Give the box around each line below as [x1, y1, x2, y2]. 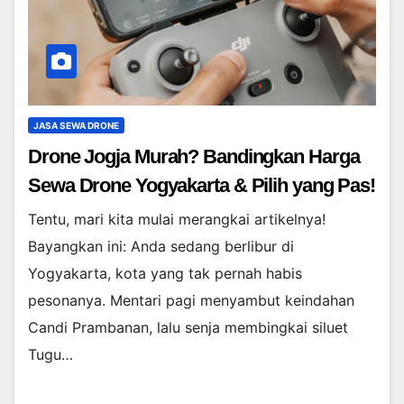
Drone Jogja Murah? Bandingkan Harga [28, 144, 360, 168]
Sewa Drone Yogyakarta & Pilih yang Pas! [28, 173, 376, 197]
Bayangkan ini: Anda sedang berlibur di [28, 236, 294, 255]
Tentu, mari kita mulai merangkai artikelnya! [28, 209, 326, 228]
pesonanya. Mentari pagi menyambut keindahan [28, 290, 354, 309]
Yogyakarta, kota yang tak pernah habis [28, 263, 302, 282]
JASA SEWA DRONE [33, 119, 119, 131]
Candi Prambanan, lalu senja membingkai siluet [28, 317, 348, 336]
